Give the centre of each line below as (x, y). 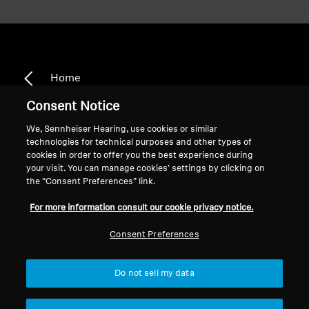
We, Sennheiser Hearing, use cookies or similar (122, 129)
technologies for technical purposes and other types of (139, 142)
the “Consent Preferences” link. (91, 182)
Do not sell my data (154, 273)
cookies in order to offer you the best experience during (140, 156)
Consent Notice (73, 107)
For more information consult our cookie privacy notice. (142, 208)
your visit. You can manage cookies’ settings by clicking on (146, 169)
